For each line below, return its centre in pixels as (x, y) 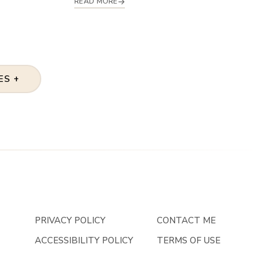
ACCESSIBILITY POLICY (84, 241)
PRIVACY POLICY (70, 221)
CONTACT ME (187, 221)
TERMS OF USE (189, 241)
